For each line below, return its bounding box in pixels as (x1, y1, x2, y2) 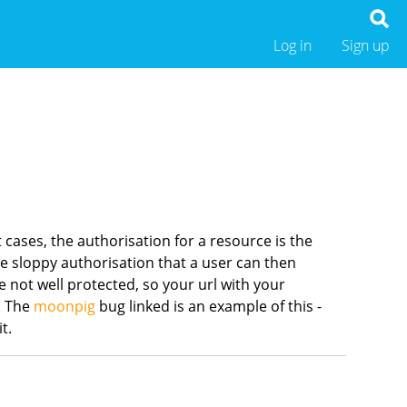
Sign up (341, 35, 390, 56)
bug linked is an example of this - (95, 296, 323, 317)
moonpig (34, 296, 96, 317)
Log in (273, 35, 312, 56)
